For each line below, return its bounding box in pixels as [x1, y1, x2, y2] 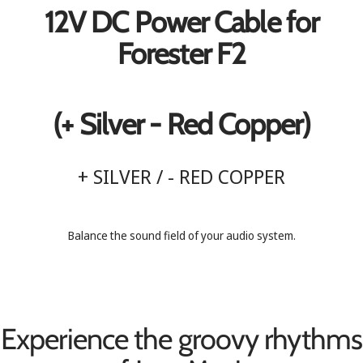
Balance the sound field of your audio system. [67, 228, 296, 244]
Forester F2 [117, 36, 246, 72]
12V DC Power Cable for [44, 4, 319, 41]
